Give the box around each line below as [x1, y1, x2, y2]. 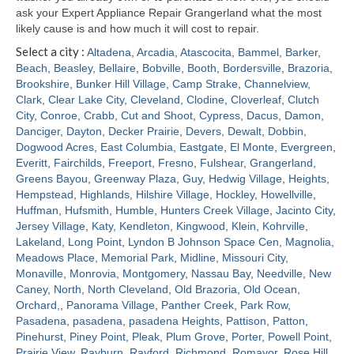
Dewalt [228, 124, 262, 137]
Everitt [16, 156, 47, 169]
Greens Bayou [16, 171, 88, 185]
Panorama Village [66, 298, 155, 311]
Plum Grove [166, 330, 225, 343]
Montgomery [122, 266, 185, 280]
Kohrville [262, 219, 305, 232]
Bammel [238, 45, 279, 58]
